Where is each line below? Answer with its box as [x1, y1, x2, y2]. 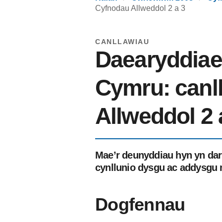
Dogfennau [95, 194, 185, 215]
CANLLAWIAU [95, 38, 149, 46]
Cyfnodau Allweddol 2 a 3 [95, 4, 185, 12]
